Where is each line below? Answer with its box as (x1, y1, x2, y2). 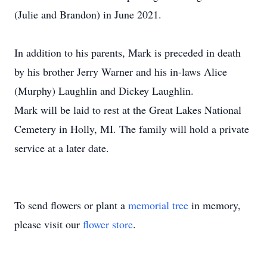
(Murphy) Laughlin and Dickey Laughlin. (14, 83, 204, 98)
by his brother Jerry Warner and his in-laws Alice (14, 64, 227, 79)
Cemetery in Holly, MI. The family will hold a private (14, 122, 249, 136)
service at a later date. (14, 141, 109, 155)
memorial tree (128, 198, 188, 212)
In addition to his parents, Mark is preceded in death (14, 45, 241, 60)
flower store (83, 217, 133, 231)
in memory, (188, 198, 241, 212)
